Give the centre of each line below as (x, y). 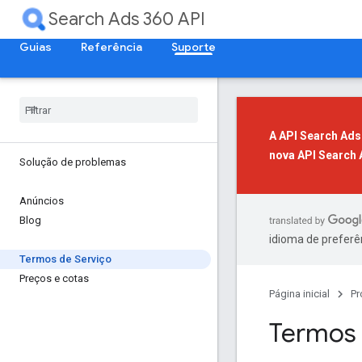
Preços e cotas (54, 278)
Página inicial (299, 294)
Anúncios (42, 201)
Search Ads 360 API (127, 19)
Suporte (194, 47)
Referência (112, 47)
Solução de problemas (73, 162)
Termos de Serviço (65, 259)
